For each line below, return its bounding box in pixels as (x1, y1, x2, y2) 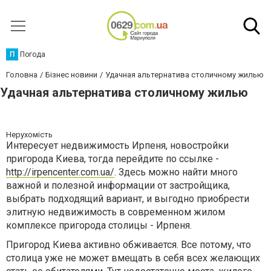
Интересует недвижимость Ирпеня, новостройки (6, 140, 229, 151)
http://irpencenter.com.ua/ (6, 166, 114, 178)
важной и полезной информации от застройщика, (6, 180, 230, 191)
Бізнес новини (45, 70, 97, 79)
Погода (20, 50, 45, 59)
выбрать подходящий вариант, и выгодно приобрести (6, 193, 249, 204)
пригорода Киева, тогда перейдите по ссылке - (6, 153, 219, 165)
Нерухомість (6, 130, 53, 139)
